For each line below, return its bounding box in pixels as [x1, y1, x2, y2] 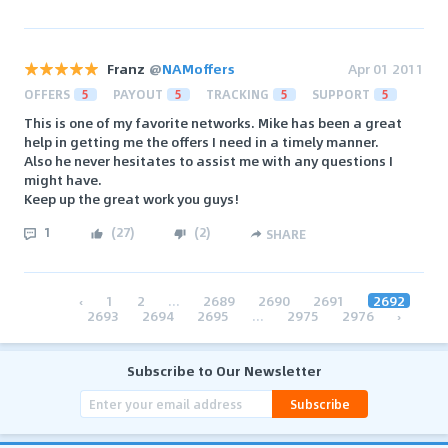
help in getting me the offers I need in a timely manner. [24, 131, 379, 153]
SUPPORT [312, 85, 370, 104]
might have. [24, 169, 102, 191]
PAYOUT [113, 85, 163, 104]
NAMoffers [162, 58, 235, 80]
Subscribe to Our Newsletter [126, 360, 322, 382]
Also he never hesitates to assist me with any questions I [24, 150, 393, 172]
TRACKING [206, 85, 269, 104]
